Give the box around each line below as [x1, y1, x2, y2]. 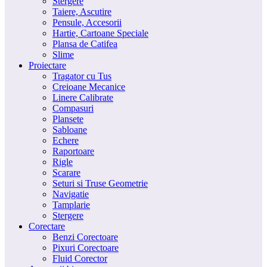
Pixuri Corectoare [52, 243, 119, 253]
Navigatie [52, 189, 89, 200]
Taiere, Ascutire [52, 7, 111, 17]
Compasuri [52, 103, 94, 114]
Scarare [52, 167, 80, 178]
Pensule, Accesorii [52, 17, 122, 28]
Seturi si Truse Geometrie [52, 178, 148, 189]
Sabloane [52, 125, 87, 135]
